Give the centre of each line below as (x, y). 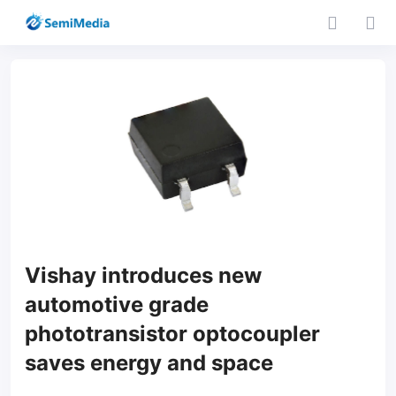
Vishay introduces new (143, 275)
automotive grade (117, 305)
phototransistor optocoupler (172, 334)
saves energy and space (149, 363)
